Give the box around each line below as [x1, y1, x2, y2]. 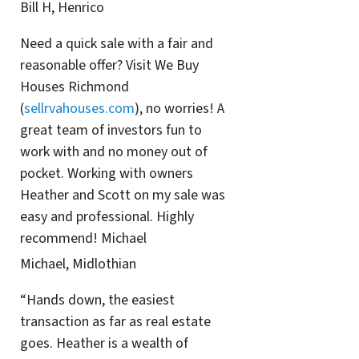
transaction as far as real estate [19, 311, 211, 332]
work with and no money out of [19, 142, 208, 162]
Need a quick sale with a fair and [19, 34, 213, 54]
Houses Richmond [19, 77, 129, 97]
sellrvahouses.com [23, 99, 135, 119]
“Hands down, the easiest [19, 289, 175, 310]
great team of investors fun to [19, 120, 202, 140]
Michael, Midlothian [19, 253, 136, 274]
